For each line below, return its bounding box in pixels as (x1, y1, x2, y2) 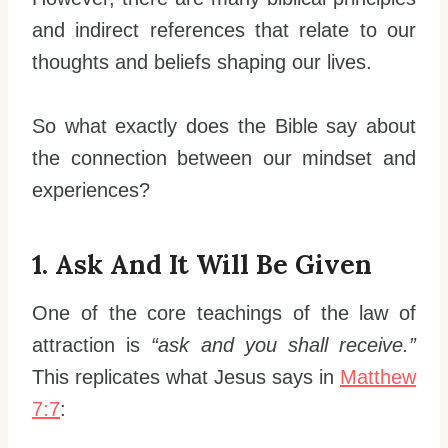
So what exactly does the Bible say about (32, 115, 416, 138)
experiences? (32, 179, 150, 202)
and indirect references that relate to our (32, 19, 416, 42)
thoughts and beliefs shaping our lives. (32, 51, 372, 74)
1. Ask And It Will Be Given (32, 248, 372, 282)
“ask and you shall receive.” (151, 334, 417, 357)
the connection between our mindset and (32, 147, 416, 170)
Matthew (340, 366, 416, 389)
